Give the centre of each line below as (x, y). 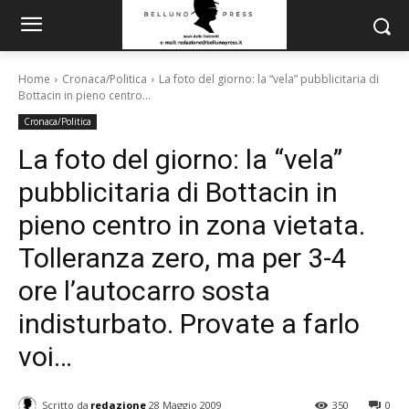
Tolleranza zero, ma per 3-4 (183, 258)
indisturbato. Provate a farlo (189, 324)
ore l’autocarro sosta (144, 291)
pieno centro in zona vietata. (192, 225)
